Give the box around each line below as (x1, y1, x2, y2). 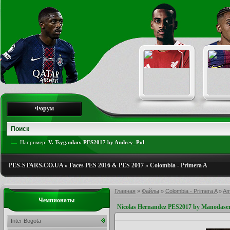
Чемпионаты (39, 197, 75, 204)
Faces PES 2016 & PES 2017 (69, 162, 144, 169)
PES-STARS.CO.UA (9, 162, 63, 169)
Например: (20, 139, 48, 145)
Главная (114, 188, 136, 194)
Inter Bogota (11, 218, 41, 224)
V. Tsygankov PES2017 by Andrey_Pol (48, 139, 144, 145)
